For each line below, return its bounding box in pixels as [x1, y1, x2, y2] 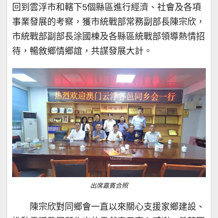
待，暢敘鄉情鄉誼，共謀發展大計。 [12, 46, 152, 56]
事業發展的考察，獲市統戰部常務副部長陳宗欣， [12, 17, 205, 27]
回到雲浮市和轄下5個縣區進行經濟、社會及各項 [12, 2, 201, 12]
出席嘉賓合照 [90, 182, 128, 189]
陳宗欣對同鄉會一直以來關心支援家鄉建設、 [30, 201, 205, 212]
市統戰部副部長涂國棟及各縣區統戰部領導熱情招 [12, 32, 205, 41]
